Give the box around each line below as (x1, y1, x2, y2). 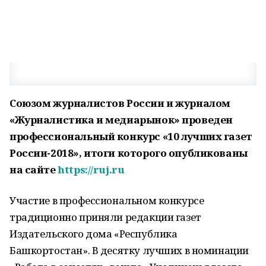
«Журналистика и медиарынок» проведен (9, 113, 233, 126)
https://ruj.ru (58, 163, 125, 176)
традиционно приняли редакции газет (9, 210, 201, 224)
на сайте (9, 163, 58, 176)
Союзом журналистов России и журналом (9, 96, 230, 110)
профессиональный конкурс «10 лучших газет (9, 129, 252, 143)
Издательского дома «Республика (9, 227, 178, 240)
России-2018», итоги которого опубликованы (9, 146, 248, 160)
